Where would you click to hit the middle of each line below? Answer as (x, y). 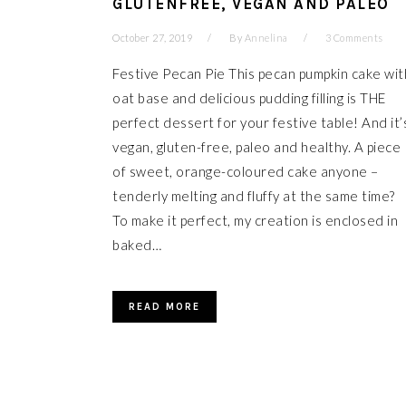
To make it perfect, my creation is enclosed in (255, 220)
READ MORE (164, 307)
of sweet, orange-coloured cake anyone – (246, 171)
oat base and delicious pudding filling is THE (249, 98)
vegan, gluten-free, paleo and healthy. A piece (256, 147)
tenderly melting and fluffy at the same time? (254, 196)
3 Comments (354, 38)
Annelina (266, 38)
